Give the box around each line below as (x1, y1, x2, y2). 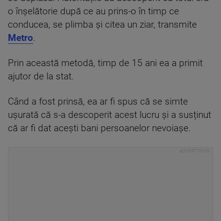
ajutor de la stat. (8, 71, 74, 82)
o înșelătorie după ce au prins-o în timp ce (8, 5, 179, 17)
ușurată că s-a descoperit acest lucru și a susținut (8, 109, 211, 120)
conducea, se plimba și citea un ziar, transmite (8, 19, 197, 30)
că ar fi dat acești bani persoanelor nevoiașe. (8, 122, 191, 134)
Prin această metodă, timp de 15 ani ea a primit (8, 57, 203, 69)
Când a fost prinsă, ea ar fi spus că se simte (8, 96, 188, 107)
